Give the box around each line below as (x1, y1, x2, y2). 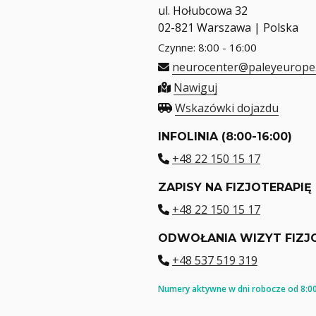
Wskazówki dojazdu (175, 99, 279, 116)
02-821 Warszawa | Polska (158, 19, 298, 35)
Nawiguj (174, 79, 217, 95)
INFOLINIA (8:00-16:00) (158, 129, 292, 143)
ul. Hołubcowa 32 (158, 2, 248, 18)
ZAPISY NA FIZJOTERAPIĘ (158, 180, 312, 194)
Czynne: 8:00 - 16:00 (158, 39, 257, 54)
